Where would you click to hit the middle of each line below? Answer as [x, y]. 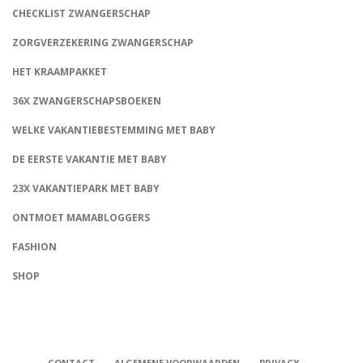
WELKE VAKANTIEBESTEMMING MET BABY [114, 130]
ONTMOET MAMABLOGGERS [81, 218]
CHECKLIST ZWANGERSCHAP [81, 14]
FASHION [34, 247]
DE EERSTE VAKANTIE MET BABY [90, 160]
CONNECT [24, 256]
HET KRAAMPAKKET [60, 72]
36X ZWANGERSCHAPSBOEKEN [87, 101]
